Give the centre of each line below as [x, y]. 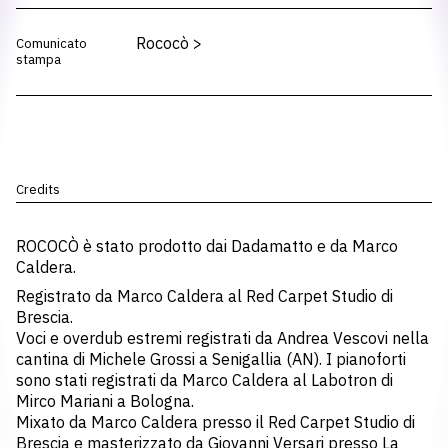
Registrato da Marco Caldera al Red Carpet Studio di [204, 296]
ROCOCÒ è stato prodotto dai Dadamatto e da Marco [207, 246]
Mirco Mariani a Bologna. [105, 401]
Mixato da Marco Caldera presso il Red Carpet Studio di [215, 422]
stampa [38, 59]
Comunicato [51, 43]
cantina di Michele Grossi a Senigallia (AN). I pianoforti [211, 359]
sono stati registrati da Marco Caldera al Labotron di [204, 380]
